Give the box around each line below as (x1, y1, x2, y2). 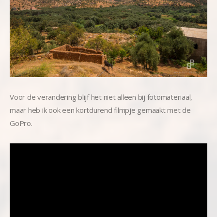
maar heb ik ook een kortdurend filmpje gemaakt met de (10, 105, 191, 115)
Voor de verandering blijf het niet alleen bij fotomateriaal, (10, 92, 192, 102)
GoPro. (10, 118, 32, 128)
